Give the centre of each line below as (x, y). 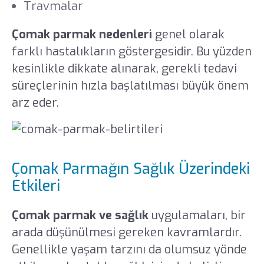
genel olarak (188, 34)
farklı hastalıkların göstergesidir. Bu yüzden (131, 51)
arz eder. (37, 103)
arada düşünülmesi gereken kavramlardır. (126, 232)
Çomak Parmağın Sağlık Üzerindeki (131, 169)
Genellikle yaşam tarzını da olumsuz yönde (129, 249)
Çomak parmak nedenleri (82, 34)
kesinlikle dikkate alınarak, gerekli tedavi (124, 68)
